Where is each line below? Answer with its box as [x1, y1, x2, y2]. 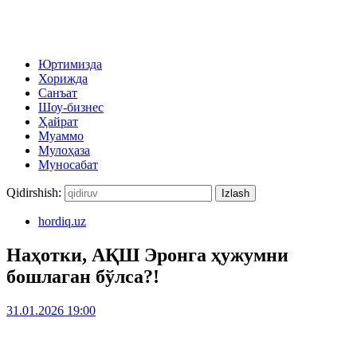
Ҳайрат [38, 115, 78, 128]
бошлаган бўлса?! [6, 265, 159, 287]
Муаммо [38, 129, 84, 143]
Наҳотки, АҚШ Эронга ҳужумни [6, 244, 288, 265]
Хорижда [38, 72, 88, 85]
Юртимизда [38, 57, 102, 71]
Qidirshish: [6, 186, 61, 199]
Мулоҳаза [38, 143, 90, 157]
